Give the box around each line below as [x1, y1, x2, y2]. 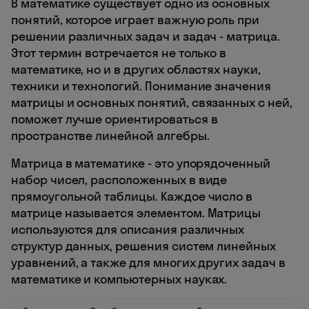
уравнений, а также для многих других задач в [11, 255, 286, 271]
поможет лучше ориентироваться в [11, 111, 218, 128]
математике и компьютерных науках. [11, 271, 228, 288]
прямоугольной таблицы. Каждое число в [11, 188, 253, 205]
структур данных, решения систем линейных [11, 238, 277, 255]
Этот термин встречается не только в [11, 45, 227, 61]
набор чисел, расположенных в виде [11, 172, 228, 188]
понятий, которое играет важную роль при [11, 12, 260, 28]
